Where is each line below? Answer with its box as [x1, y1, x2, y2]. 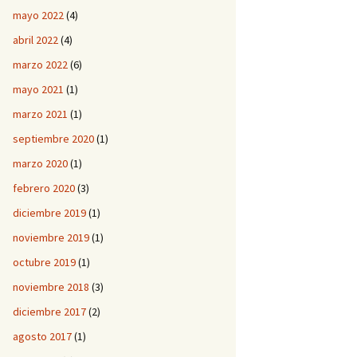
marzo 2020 [13, 156, 68, 171]
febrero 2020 [13, 181, 75, 195]
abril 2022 [13, 33, 58, 47]
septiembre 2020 [13, 131, 94, 146]
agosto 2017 [13, 329, 72, 343]
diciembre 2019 [13, 206, 86, 220]
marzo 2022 [13, 57, 68, 72]
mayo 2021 [13, 82, 64, 96]
